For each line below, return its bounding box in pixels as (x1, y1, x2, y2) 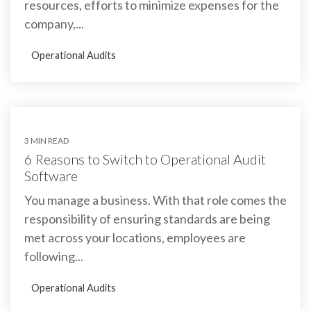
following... (24, 248, 83, 264)
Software (24, 167, 78, 184)
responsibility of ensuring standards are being (24, 210, 270, 226)
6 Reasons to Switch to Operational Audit (24, 150, 266, 167)
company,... (24, 15, 84, 31)
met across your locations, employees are (24, 229, 246, 245)
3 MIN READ (24, 135, 69, 146)
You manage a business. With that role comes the (24, 192, 287, 208)
